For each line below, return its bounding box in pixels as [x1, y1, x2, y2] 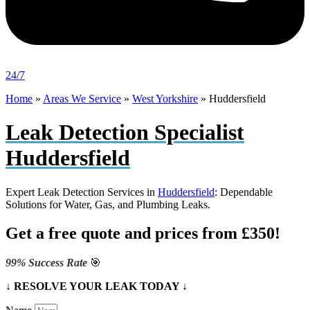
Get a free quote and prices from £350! [6, 224, 280, 243]
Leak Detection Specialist [6, 120, 244, 145]
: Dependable [215, 185, 273, 198]
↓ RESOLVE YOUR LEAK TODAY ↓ [6, 280, 188, 293]
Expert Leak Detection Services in [6, 185, 158, 198]
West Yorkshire [132, 92, 198, 104]
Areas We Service [43, 92, 121, 104]
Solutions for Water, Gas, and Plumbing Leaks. [6, 198, 210, 210]
